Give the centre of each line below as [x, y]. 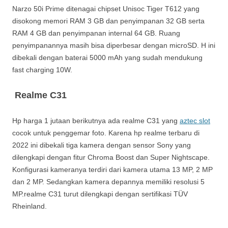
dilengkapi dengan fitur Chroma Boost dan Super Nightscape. [111, 157]
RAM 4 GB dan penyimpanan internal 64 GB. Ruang [96, 33]
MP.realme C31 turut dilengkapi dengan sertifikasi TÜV [100, 194]
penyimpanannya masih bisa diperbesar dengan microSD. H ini [114, 45]
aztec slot [195, 120]
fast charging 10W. [42, 69]
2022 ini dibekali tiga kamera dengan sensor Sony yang [102, 145]
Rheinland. [30, 206]
